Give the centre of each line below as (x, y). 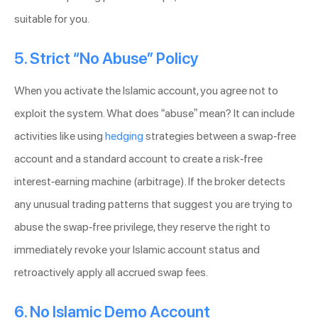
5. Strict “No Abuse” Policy (106, 59)
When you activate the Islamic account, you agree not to (146, 91)
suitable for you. (52, 19)
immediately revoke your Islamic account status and (137, 250)
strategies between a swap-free (220, 136)
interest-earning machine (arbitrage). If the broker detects (150, 182)
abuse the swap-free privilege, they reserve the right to (142, 227)
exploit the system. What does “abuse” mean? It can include (154, 114)
